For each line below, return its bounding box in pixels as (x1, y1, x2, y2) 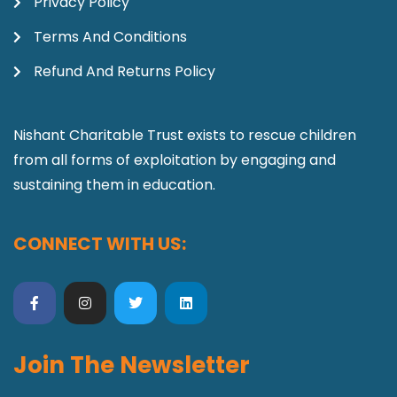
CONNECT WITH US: (13, 230, 186, 256)
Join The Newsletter (13, 348, 250, 381)
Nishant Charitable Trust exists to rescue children (13, 124, 356, 145)
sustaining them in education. (13, 174, 219, 195)
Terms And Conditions (33, 26, 187, 47)
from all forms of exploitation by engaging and (13, 149, 336, 170)
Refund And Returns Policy (33, 60, 215, 82)
